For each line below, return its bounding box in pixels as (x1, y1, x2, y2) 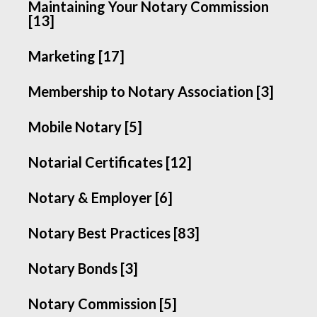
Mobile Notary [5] (28, 118, 143, 135)
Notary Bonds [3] (28, 260, 139, 277)
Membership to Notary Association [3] (28, 83, 275, 100)
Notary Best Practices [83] (28, 224, 200, 241)
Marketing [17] (28, 47, 125, 64)
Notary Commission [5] (28, 295, 178, 312)
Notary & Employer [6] (28, 189, 173, 206)
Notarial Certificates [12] (28, 154, 192, 171)
